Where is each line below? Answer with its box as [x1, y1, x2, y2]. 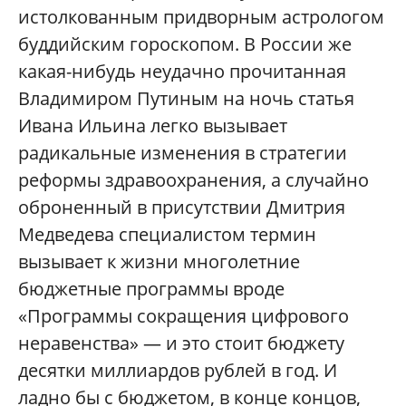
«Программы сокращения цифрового [18, 303, 349, 328]
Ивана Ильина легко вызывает [18, 112, 287, 138]
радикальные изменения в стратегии [18, 140, 347, 165]
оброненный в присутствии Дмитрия [18, 194, 345, 219]
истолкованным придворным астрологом [18, 4, 384, 29]
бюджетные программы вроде [18, 275, 285, 301]
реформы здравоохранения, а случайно [18, 167, 369, 192]
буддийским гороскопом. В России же [18, 31, 352, 56]
